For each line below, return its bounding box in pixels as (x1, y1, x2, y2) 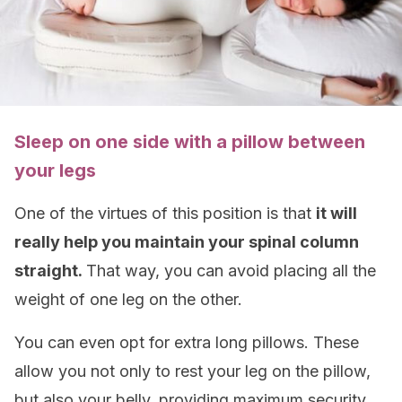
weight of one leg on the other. (14, 290, 242, 309)
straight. (14, 261, 86, 280)
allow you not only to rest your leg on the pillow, (14, 362, 371, 380)
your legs (14, 160, 96, 181)
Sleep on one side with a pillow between (14, 131, 365, 153)
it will (316, 204, 357, 223)
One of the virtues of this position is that (14, 204, 316, 223)
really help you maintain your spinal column (14, 232, 359, 251)
